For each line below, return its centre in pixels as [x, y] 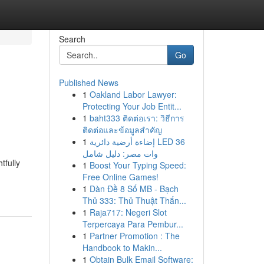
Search [72, 39]
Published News [88, 82]
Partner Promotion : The [134, 236]
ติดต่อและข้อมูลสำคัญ [122, 130]
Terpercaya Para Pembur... [133, 224]
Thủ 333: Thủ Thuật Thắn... [134, 200]
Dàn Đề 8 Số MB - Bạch [134, 189]
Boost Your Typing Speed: [138, 165]
